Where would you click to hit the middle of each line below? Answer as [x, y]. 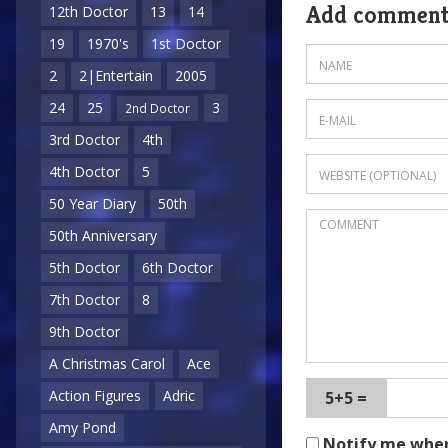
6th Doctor [177, 268]
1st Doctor [186, 44]
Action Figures [95, 396]
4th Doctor [84, 172]
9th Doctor [84, 332]
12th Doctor [88, 12]
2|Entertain [116, 76]
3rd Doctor [84, 140]
